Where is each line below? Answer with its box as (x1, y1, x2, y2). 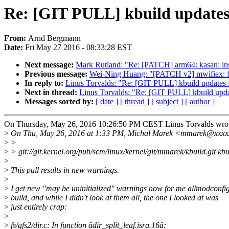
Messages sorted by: (25, 97, 96, 106)
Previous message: (25, 70, 89, 79)
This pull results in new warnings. (9, 166, 119, 175)
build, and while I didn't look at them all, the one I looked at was (9, 193, 218, 202)
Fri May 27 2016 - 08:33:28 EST (25, 43, 132, 52)
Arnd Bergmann (28, 34, 81, 43)
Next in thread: (25, 88, 79, 97)
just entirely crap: (9, 202, 67, 212)
